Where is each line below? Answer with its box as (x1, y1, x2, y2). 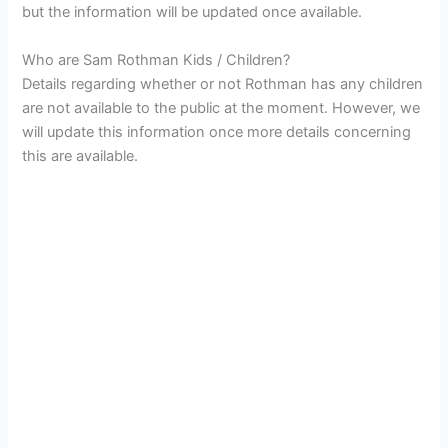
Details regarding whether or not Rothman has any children (22, 74, 424, 93)
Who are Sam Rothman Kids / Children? (22, 50, 291, 69)
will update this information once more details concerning (22, 122, 412, 141)
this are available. (22, 146, 139, 165)
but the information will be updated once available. (22, 3, 363, 22)
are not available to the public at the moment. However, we (22, 98, 421, 117)
